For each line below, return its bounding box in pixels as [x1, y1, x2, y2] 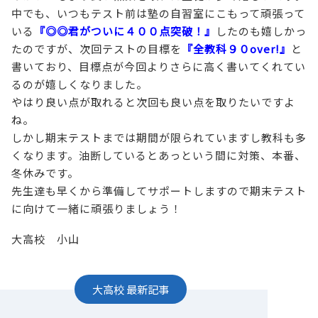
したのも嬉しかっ [216, 23, 307, 38]
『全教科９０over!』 [182, 40, 291, 56]
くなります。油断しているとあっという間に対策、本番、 [11, 147, 306, 163]
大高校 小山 [11, 231, 79, 246]
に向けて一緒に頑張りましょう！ [11, 200, 182, 216]
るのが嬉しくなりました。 [11, 76, 148, 92]
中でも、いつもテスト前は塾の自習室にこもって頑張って [11, 5, 305, 21]
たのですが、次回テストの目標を [11, 40, 182, 56]
